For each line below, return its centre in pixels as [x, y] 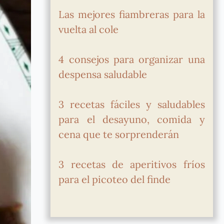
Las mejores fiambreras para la [132, 14]
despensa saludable [103, 74]
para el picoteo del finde [115, 179]
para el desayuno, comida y [132, 119]
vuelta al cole [89, 29]
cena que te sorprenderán [119, 134]
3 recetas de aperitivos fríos [132, 164]
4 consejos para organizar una [132, 59]
